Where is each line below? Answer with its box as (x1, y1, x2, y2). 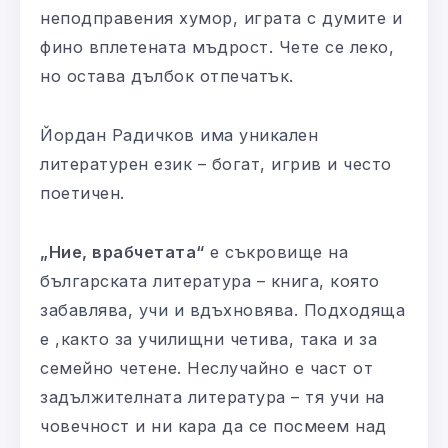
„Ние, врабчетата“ (40, 241, 205, 262)
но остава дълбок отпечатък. (40, 65, 294, 86)
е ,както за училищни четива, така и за (40, 328, 377, 349)
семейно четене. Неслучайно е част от (40, 357, 373, 378)
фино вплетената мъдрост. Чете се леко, (40, 36, 394, 57)
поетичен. (40, 182, 125, 203)
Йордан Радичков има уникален (40, 124, 318, 145)
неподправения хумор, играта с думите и (40, 7, 402, 28)
